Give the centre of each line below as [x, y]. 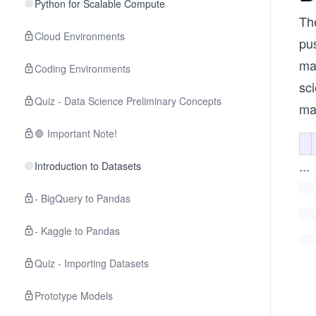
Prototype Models [74, 296]
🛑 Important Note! [76, 133]
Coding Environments [83, 68]
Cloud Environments [80, 36]
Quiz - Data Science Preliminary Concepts [128, 101]
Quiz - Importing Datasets [92, 263]
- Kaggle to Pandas [77, 231]
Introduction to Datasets [88, 166]
